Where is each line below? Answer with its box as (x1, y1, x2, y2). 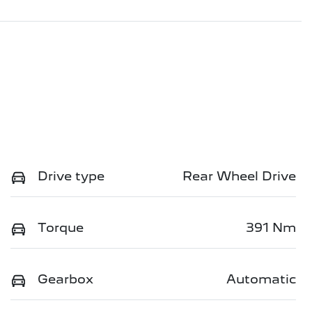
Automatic (226, 271, 296, 286)
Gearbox (38, 271, 93, 286)
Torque (38, 219, 84, 235)
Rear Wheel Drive (182, 168, 296, 183)
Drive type (38, 168, 104, 183)
